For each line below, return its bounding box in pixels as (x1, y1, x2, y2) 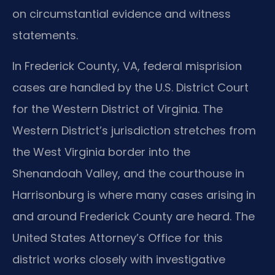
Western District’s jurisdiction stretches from (12, 122, 256, 138)
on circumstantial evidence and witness (12, 6, 231, 22)
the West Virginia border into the (12, 144, 190, 160)
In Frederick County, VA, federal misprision (12, 58, 242, 74)
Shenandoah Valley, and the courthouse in (12, 165, 244, 181)
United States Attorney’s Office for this (12, 230, 223, 246)
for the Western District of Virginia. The (12, 101, 223, 117)
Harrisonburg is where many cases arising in (12, 187, 255, 203)
